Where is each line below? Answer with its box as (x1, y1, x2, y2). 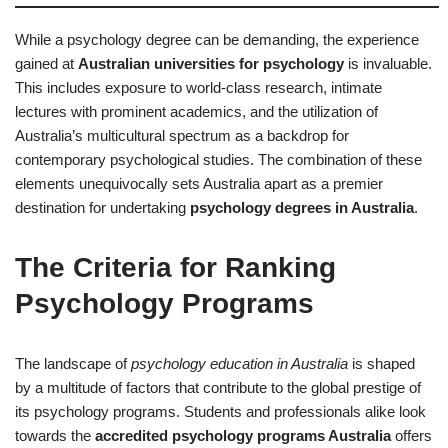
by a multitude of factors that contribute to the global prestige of (15, 378, 421, 396)
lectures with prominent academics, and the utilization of (15, 102, 378, 120)
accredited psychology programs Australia (95, 426, 391, 444)
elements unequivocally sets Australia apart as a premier (15, 174, 383, 192)
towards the (15, 426, 95, 444)
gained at (15, 54, 78, 72)
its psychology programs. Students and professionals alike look (15, 402, 426, 420)
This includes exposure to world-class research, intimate (15, 78, 382, 96)
